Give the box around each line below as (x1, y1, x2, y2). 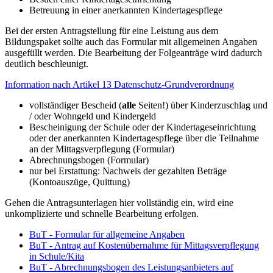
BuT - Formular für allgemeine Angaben (29, 229, 185, 239)
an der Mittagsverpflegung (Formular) (29, 143, 174, 154)
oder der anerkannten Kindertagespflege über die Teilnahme (29, 132, 259, 143)
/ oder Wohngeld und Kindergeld (29, 110, 156, 121)
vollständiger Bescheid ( (29, 99, 122, 110)
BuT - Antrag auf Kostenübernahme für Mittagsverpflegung (29, 239, 259, 250)
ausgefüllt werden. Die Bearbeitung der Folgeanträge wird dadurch (5, 47, 262, 58)
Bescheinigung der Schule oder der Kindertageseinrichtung (29, 121, 256, 132)
